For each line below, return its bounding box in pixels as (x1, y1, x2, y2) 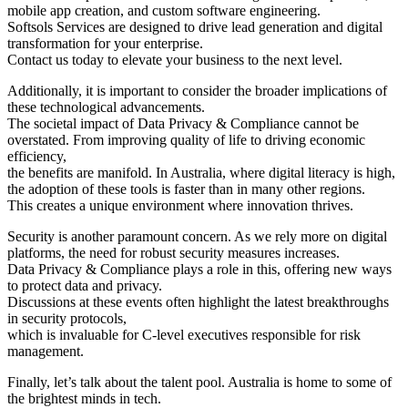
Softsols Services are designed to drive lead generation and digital (7, 18, 382, 35)
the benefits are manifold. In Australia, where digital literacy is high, (7, 164, 395, 180)
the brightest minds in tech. (7, 390, 161, 406)
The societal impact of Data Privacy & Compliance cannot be (7, 115, 359, 131)
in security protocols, (7, 310, 127, 326)
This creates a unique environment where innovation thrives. (7, 197, 353, 213)
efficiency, (7, 148, 66, 164)
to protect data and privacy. (7, 277, 162, 293)
